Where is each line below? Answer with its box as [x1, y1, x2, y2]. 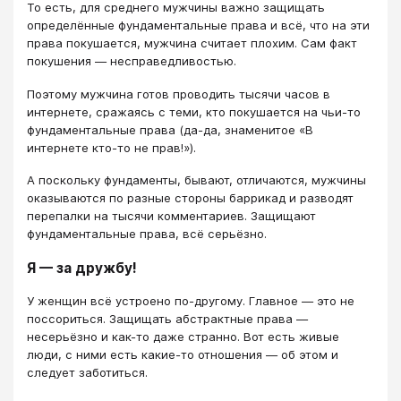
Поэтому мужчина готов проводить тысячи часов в [27, 86, 330, 101]
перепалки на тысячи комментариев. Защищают [27, 209, 316, 224]
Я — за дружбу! [27, 260, 137, 277]
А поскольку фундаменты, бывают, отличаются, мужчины [27, 173, 366, 188]
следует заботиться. [27, 364, 148, 380]
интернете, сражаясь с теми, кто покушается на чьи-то [27, 104, 361, 119]
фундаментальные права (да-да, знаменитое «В [27, 122, 313, 137]
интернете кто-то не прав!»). [27, 140, 196, 155]
